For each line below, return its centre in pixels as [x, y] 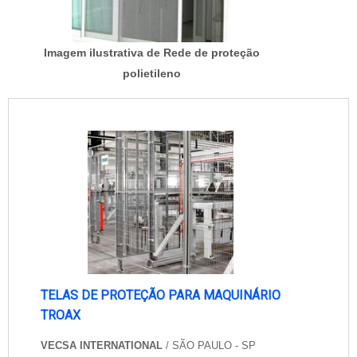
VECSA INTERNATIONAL [102, 345]
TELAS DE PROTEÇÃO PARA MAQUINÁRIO [161, 295]
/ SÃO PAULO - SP [209, 345]
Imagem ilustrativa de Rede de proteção [151, 53]
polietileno [151, 74]
